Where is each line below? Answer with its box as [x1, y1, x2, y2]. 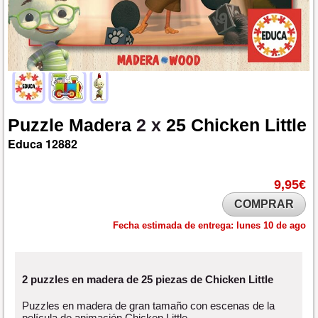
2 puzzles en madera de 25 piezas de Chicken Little [22, 273, 273, 286]
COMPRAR [234, 198, 294, 211]
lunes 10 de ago [236, 220, 306, 231]
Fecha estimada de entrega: [113, 220, 236, 231]
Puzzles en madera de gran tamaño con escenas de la [22, 299, 275, 312]
